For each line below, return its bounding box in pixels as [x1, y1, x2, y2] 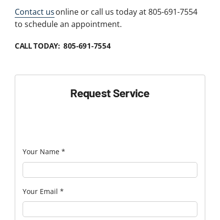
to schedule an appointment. [14, 18, 122, 29]
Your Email [22, 186, 60, 196]
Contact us [14, 6, 55, 17]
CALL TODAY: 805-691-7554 [14, 40, 111, 51]
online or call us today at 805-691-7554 [54, 6, 197, 17]
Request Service [70, 85, 150, 100]
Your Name [22, 147, 61, 157]
